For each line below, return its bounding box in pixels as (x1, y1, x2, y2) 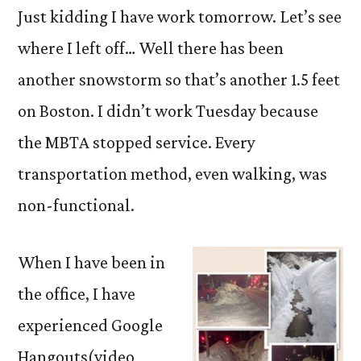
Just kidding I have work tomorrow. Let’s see (18, 6, 342, 27)
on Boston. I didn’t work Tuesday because (18, 101, 318, 121)
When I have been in (18, 252, 165, 272)
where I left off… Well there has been (18, 38, 284, 58)
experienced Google (18, 315, 163, 335)
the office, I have (18, 284, 135, 304)
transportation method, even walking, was (18, 164, 327, 184)
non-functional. (18, 195, 135, 215)
